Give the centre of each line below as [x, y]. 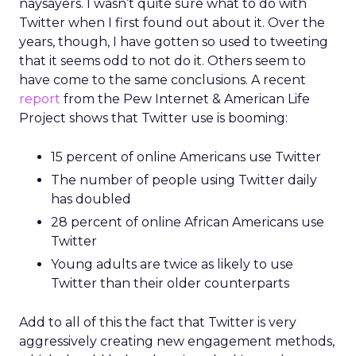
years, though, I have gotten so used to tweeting [174, 42]
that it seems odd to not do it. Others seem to [163, 61]
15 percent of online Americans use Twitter [186, 157]
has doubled [91, 199]
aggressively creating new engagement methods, [177, 341]
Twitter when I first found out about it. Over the [172, 23]
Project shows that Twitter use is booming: [153, 118]
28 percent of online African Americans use [188, 222]
